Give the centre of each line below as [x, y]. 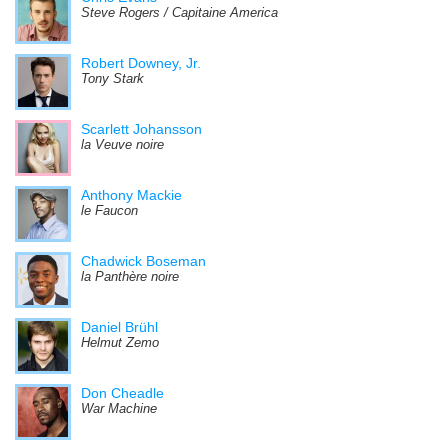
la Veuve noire [122, 144]
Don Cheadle [122, 392]
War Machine [119, 408]
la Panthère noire [130, 276]
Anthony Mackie [131, 194]
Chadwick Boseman [143, 260]
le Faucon [109, 210]
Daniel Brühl [119, 326]
